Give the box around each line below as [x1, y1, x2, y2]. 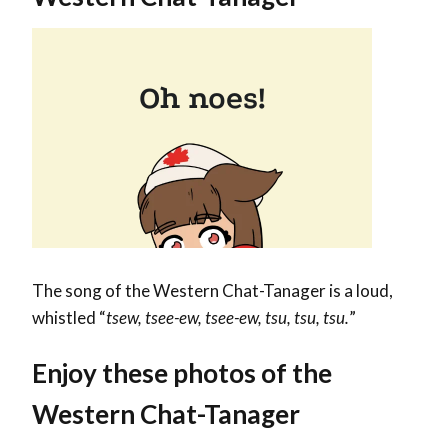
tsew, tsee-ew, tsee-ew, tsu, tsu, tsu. [106, 307, 349, 329]
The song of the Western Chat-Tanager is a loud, [32, 280, 393, 302]
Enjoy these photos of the [32, 357, 332, 390]
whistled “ [32, 307, 106, 329]
